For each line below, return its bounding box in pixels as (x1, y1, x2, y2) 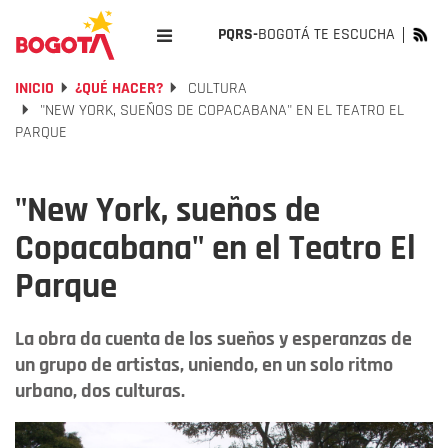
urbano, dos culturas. (15, 378, 185, 404)
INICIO (15, 78, 54, 99)
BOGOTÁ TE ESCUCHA (258, 24, 395, 45)
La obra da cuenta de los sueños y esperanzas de (15, 326, 412, 352)
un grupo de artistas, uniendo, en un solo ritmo (15, 352, 393, 378)
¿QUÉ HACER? (75, 78, 163, 99)
